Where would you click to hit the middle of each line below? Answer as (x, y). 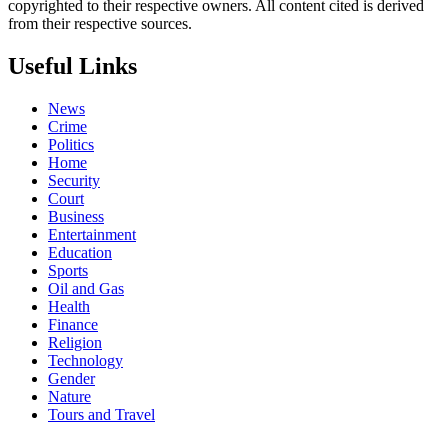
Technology (85, 360)
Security (74, 180)
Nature (69, 396)
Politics (71, 144)
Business (76, 216)
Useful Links (72, 66)
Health (69, 306)
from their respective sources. (100, 24)
